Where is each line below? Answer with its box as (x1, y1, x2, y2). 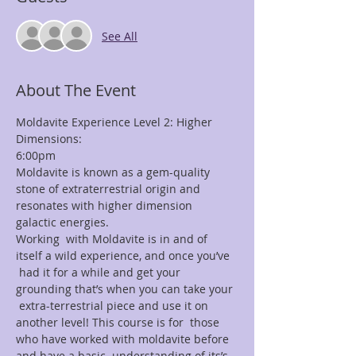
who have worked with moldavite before (16, 331, 232, 346)
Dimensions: (16, 131, 82, 146)
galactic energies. (16, 215, 109, 230)
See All (102, 28, 137, 44)
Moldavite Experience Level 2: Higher (16, 114, 215, 130)
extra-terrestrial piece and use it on (16, 298, 211, 313)
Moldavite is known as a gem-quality (16, 164, 213, 180)
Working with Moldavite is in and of (16, 231, 211, 246)
